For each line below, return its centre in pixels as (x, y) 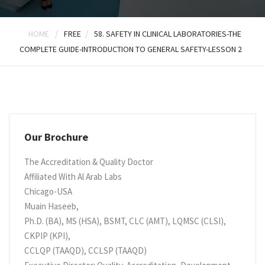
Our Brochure (56, 137)
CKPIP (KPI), (47, 236)
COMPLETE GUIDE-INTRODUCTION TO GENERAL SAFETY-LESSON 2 (130, 49)
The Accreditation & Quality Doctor (89, 162)
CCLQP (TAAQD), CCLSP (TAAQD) (85, 251)
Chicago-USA (48, 191)
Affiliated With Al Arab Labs (73, 177)
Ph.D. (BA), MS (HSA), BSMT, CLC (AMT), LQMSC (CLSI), (125, 221)
